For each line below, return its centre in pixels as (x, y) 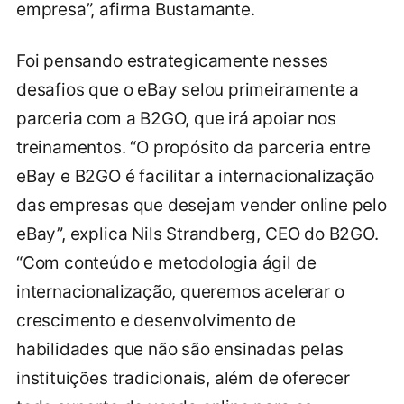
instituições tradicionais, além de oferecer (183, 379)
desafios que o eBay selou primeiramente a (188, 90)
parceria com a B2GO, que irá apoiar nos (176, 119)
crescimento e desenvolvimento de (156, 321)
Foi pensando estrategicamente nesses (173, 61)
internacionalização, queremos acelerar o (180, 292)
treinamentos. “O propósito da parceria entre (193, 148)
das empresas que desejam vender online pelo (202, 206)
